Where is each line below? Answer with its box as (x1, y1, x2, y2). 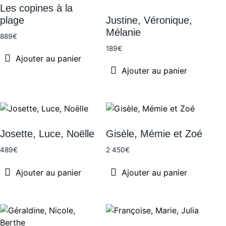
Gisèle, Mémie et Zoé (105, 128, 202, 140)
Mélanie (105, 26, 141, 38)
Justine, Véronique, (105, 14, 192, 26)
